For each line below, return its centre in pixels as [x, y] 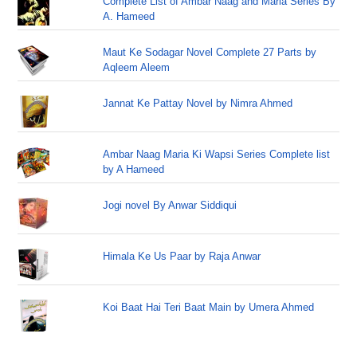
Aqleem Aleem [137, 67]
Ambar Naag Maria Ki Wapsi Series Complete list [217, 154]
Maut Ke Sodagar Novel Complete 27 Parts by [210, 52]
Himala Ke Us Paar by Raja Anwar [182, 256]
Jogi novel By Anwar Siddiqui [170, 205]
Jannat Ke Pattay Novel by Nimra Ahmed [198, 103]
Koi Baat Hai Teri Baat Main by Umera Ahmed [209, 307]
